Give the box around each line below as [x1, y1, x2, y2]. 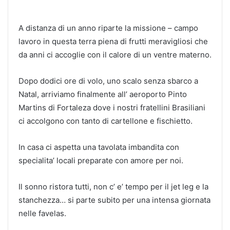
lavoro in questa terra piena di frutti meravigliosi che [18, 36, 208, 46]
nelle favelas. [18, 208, 66, 218]
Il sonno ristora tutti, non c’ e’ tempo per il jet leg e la [18, 181, 208, 191]
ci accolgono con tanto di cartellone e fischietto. [18, 116, 193, 126]
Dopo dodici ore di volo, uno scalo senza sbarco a [18, 75, 198, 86]
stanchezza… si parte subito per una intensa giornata [18, 195, 210, 205]
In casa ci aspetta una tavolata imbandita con [18, 142, 179, 152]
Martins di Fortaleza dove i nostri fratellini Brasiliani [18, 102, 205, 112]
